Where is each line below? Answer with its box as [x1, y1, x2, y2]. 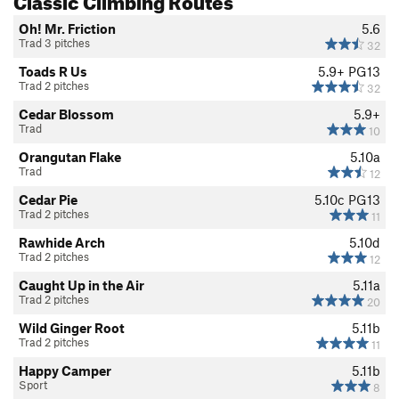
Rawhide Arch [19, 234, 105, 251]
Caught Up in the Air [19, 277, 144, 294]
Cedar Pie [19, 191, 77, 208]
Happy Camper [19, 362, 111, 379]
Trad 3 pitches [19, 36, 90, 51]
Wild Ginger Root [19, 320, 125, 337]
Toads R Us [19, 63, 87, 80]
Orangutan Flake [19, 149, 121, 166]
